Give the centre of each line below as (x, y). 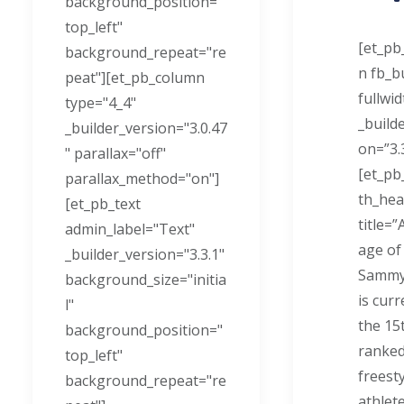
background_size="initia (146, 280)
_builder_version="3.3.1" (145, 254)
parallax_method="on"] (142, 179)
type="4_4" (101, 103)
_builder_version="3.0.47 (146, 128)
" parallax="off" (115, 153)
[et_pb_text (103, 204)
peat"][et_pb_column (135, 78)
